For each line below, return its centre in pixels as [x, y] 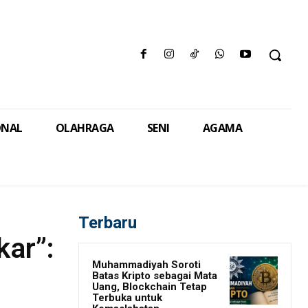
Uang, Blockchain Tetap [150, 287]
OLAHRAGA [85, 128]
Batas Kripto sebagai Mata [155, 276]
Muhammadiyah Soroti [146, 265]
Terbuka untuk [127, 298]
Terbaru [108, 223]
